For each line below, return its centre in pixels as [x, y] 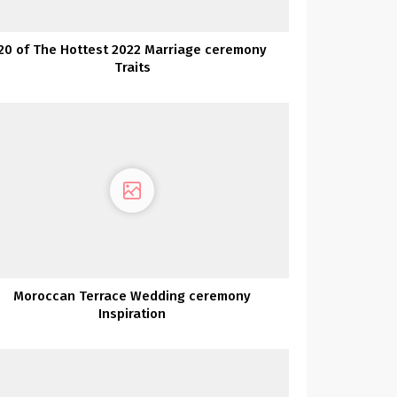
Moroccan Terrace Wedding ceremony [132, 296]
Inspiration [132, 314]
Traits [132, 67]
